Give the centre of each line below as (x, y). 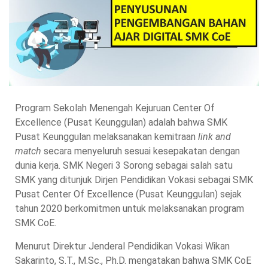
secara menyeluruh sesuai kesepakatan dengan (141, 151)
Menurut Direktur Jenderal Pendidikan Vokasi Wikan (122, 246)
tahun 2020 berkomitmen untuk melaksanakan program (130, 209)
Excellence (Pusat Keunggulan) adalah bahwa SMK (121, 123)
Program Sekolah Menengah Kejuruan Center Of (115, 108)
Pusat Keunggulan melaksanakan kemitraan (106, 137)
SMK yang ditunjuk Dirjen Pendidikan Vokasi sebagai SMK (134, 180)
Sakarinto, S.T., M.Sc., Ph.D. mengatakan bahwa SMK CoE (133, 261)
